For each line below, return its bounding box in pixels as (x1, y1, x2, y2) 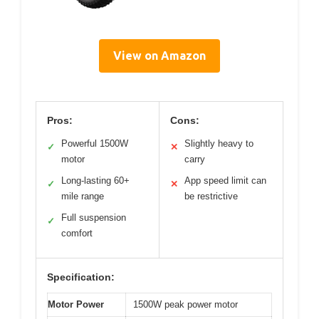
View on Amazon (113, 48, 206, 62)
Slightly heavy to (184, 137, 253, 149)
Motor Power (48, 298, 104, 310)
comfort (61, 227, 93, 239)
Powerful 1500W (61, 137, 128, 149)
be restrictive (184, 190, 238, 202)
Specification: (47, 271, 115, 283)
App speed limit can (184, 174, 266, 186)
